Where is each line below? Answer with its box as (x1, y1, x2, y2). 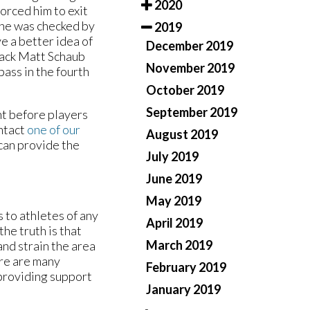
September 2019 (146, 104, 237, 120)
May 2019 (146, 193, 201, 209)
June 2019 (146, 171, 202, 187)
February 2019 (146, 259, 226, 275)
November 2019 (146, 60, 235, 76)
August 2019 (146, 127, 218, 143)
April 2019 (146, 215, 203, 231)
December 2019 (146, 38, 233, 54)
